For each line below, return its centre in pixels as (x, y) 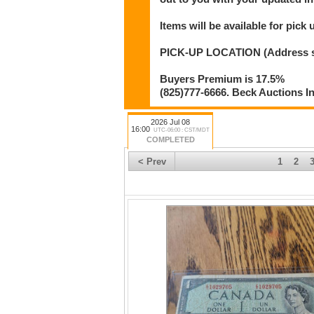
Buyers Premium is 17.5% (223, 79)
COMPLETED (170, 140)
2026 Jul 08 (170, 122)
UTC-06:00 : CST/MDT (182, 130)
